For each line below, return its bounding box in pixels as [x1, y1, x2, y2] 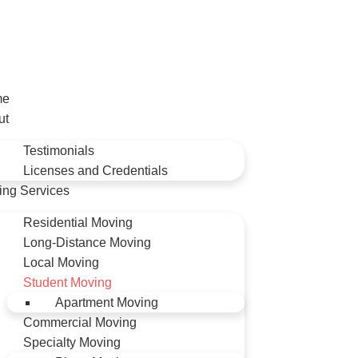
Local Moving [23, 256, 99, 269]
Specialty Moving [23, 336, 121, 349]
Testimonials [23, 144, 94, 157]
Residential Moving [23, 216, 133, 229]
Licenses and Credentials [23, 164, 168, 177]
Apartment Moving [55, 296, 158, 309]
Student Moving [23, 276, 112, 289]
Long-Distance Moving [23, 236, 151, 249]
